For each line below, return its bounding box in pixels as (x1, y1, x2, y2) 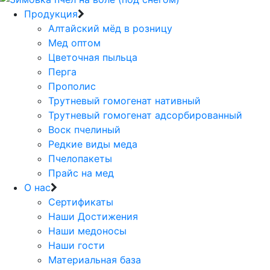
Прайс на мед (48, 167, 114, 180)
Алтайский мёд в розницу (48, 22, 172, 35)
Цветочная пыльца (48, 51, 137, 64)
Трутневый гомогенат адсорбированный (48, 109, 242, 122)
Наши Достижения (48, 210, 138, 223)
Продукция (24, 8, 78, 20)
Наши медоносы (48, 225, 127, 237)
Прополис (48, 80, 96, 93)
